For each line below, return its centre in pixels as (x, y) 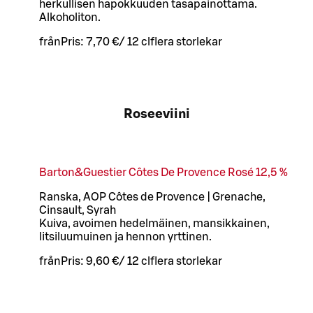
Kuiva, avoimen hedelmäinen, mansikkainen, (154, 224)
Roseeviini (156, 115)
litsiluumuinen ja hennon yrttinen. (125, 237)
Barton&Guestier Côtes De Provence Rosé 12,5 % (163, 173)
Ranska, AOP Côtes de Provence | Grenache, (152, 197)
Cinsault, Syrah (78, 211)
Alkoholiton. (70, 17)
